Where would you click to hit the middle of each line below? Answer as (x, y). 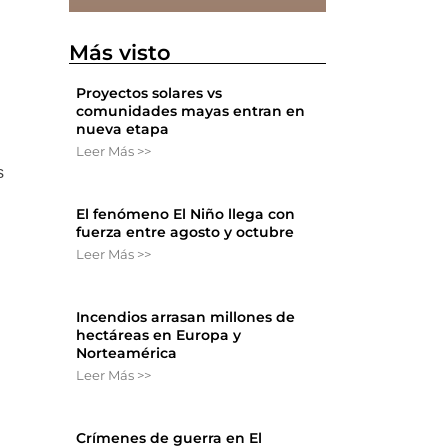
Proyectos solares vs (149, 93)
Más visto (120, 53)
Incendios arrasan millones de (186, 317)
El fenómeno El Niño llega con (186, 214)
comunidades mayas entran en (191, 111)
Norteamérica (127, 353)
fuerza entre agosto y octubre (185, 232)
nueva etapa (123, 129)
